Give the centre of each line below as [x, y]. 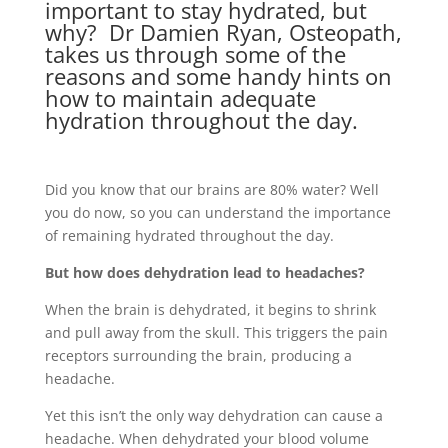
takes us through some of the [195, 54]
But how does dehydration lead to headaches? [204, 272]
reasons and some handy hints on [218, 76]
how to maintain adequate [180, 98]
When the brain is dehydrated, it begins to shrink [210, 309]
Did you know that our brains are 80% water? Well [211, 189]
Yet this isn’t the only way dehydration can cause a [213, 415]
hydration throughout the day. [201, 120]
